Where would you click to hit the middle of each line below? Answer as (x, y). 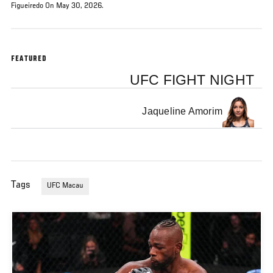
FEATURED (29, 59)
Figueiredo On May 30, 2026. (57, 6)
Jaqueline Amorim (183, 112)
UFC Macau (65, 186)
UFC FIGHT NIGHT (192, 80)
